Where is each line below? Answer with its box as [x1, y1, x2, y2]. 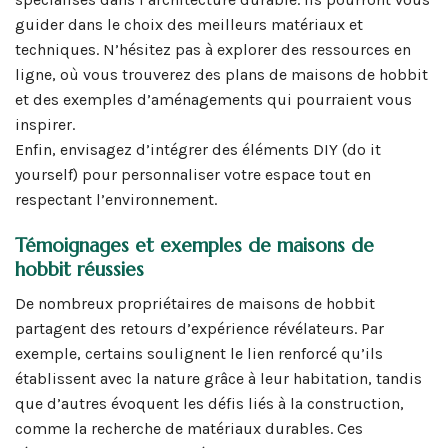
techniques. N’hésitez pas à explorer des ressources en [15, 40, 411, 60]
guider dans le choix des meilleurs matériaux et [15, 15, 363, 35]
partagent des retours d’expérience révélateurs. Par [15, 318, 384, 338]
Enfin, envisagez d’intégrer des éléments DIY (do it [15, 140, 381, 160]
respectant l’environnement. [15, 190, 217, 210]
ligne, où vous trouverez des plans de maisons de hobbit [15, 65, 428, 85]
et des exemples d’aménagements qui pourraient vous [15, 90, 412, 110]
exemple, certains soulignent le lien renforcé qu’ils [15, 343, 383, 363]
